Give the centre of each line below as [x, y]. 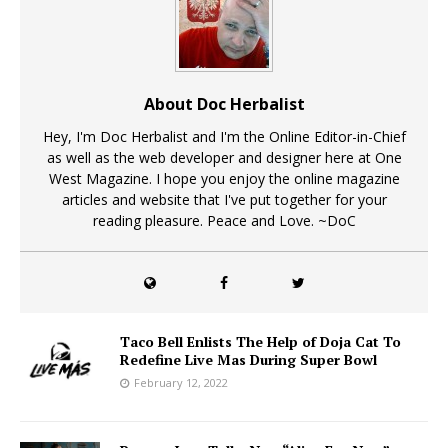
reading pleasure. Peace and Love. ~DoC [224, 220]
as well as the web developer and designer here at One [224, 157]
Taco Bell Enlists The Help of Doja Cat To [260, 341]
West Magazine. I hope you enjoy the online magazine [224, 178]
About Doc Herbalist [224, 104]
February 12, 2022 [181, 382]
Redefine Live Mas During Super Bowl [248, 359]
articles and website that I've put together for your [224, 199]
